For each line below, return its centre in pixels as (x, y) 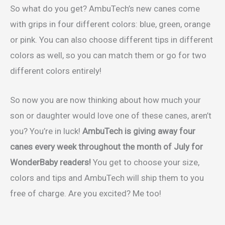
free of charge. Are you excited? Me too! (86, 193)
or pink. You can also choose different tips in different (111, 39)
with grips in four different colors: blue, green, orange (110, 24)
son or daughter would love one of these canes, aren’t (111, 115)
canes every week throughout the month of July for (106, 146)
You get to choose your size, (145, 162)
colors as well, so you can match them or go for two (108, 55)
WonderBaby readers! (50, 162)
